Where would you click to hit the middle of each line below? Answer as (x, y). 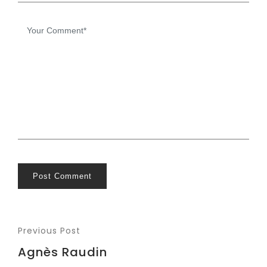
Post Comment (62, 176)
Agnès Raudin (63, 252)
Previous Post (49, 231)
